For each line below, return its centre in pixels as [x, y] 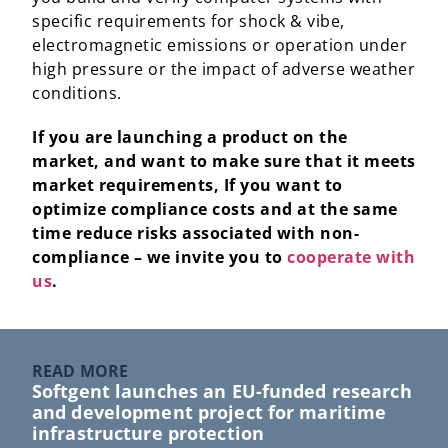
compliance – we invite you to [159, 257]
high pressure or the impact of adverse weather [223, 69]
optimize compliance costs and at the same [215, 209]
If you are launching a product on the [190, 137]
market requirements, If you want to [187, 185]
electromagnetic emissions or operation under [219, 45]
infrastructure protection [148, 433]
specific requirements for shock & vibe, [188, 21]
